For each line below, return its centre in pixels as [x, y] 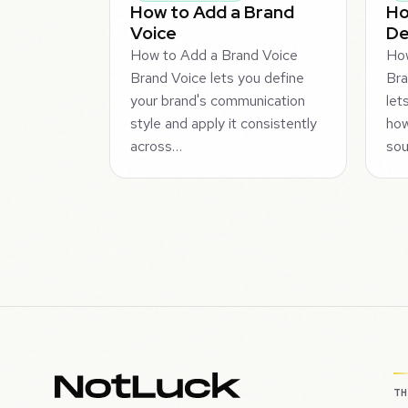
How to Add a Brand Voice [214, 55]
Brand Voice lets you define [218, 77]
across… [157, 146]
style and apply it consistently [224, 123]
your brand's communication [218, 100]
